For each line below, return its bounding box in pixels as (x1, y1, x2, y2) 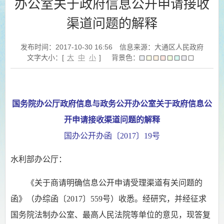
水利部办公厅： (10, 155, 66, 163)
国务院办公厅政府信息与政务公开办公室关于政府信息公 (12, 99, 212, 108)
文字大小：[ (27, 53, 66, 61)
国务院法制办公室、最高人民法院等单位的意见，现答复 (10, 210, 210, 219)
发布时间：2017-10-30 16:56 (20, 43, 112, 51)
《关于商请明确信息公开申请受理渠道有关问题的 (26, 178, 202, 187)
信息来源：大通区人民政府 (119, 43, 203, 51)
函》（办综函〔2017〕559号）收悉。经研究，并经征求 (10, 194, 206, 203)
